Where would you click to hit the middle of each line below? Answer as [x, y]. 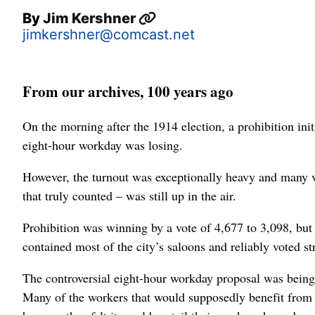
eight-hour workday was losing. [103, 145]
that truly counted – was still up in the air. [129, 196]
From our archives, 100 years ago [128, 91]
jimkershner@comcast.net [109, 34]
